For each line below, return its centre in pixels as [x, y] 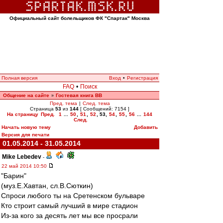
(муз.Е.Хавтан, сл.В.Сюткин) [47, 186]
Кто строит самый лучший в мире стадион [69, 206]
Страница [43, 109]
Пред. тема [63, 103]
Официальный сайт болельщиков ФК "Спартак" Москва [80, 18]
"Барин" [14, 176]
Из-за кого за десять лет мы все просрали [69, 216]
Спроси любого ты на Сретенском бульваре [73, 196]
